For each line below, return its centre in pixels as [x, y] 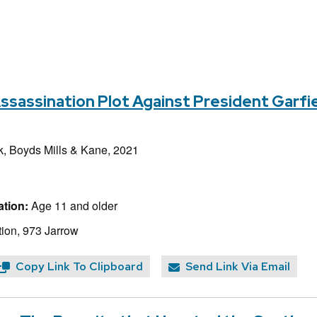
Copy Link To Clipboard [79, 267]
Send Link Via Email [238, 267]
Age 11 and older [73, 205]
